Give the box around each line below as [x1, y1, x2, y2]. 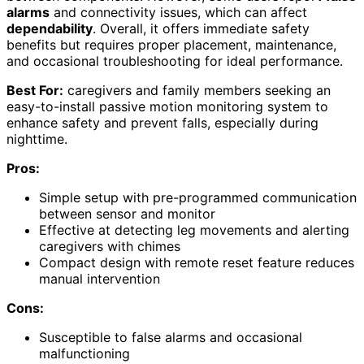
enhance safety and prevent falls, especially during [6, 115, 318, 132]
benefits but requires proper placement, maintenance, [6, 37, 336, 54]
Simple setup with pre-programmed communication [39, 189, 357, 206]
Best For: [6, 82, 63, 99]
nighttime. [6, 131, 67, 148]
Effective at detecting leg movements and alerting [39, 222, 349, 239]
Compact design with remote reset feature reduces [39, 254, 354, 271]
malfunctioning [39, 345, 130, 362]
